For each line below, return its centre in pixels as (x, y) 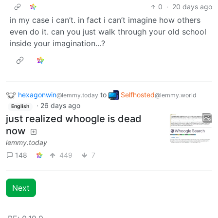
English (20, 107)
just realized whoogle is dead (74, 118)
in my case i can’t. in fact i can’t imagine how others (105, 20)
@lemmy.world (176, 95)
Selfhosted (138, 94)
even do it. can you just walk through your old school (108, 31)
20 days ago (192, 6)
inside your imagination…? (57, 43)
